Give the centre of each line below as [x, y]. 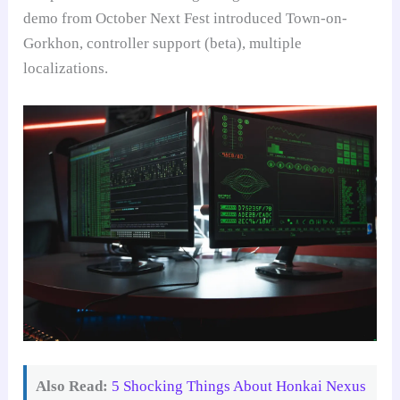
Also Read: [72, 386]
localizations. [66, 68]
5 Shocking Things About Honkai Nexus [239, 386]
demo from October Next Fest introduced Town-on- [186, 18]
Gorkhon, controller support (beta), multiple [163, 43]
